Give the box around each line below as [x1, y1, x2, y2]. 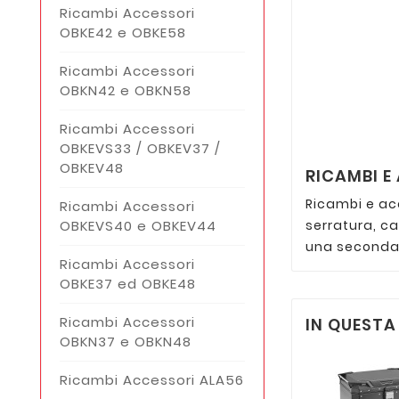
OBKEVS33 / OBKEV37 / [60, 138, 221, 158]
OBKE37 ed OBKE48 [60, 273, 196, 293]
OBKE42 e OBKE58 [60, 22, 186, 42]
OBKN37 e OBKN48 [60, 331, 191, 351]
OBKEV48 [60, 158, 124, 177]
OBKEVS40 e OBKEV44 [60, 216, 216, 235]
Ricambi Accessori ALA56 [60, 370, 244, 389]
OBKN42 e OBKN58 [60, 80, 191, 100]
